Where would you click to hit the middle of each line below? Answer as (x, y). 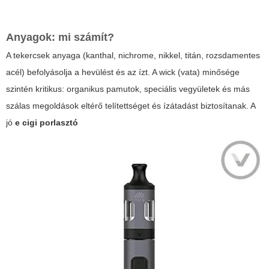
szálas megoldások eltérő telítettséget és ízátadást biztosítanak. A (131, 106)
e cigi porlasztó (47, 123)
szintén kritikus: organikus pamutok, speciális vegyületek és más (128, 89)
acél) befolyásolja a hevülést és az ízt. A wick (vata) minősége (123, 72)
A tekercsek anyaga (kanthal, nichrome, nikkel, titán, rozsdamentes (133, 56)
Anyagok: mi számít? (60, 38)
